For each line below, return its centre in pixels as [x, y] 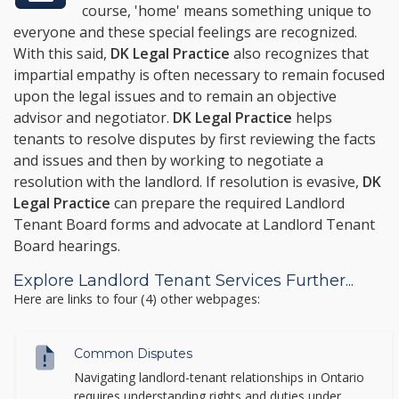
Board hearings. [67, 246]
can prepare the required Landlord [228, 203]
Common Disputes [133, 354]
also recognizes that [299, 53]
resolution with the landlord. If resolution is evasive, [188, 182]
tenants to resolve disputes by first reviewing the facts [195, 139]
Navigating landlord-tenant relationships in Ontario [219, 377]
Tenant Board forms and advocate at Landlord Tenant [194, 224]
